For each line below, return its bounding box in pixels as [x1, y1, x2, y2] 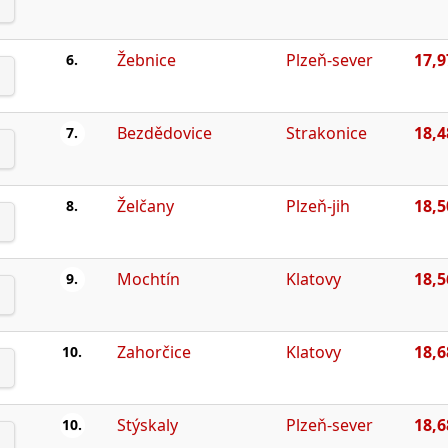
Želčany [116, 194, 174, 217]
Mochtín [116, 267, 180, 290]
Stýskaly [116, 413, 178, 436]
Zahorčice [116, 340, 191, 363]
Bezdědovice [116, 121, 212, 144]
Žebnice [116, 48, 176, 71]
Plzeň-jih [285, 194, 350, 217]
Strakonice [285, 121, 367, 144]
